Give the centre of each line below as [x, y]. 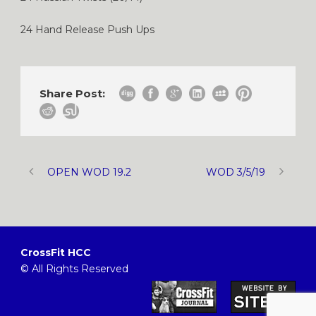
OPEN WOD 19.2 [89, 172]
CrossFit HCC [56, 252]
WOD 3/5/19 [236, 172]
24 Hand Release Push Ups [87, 29]
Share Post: [72, 93]
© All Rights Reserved [74, 268]
